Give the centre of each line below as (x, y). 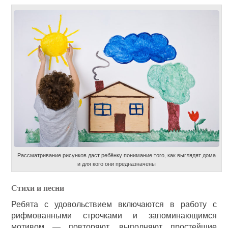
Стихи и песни (38, 188)
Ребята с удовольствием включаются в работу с (114, 204)
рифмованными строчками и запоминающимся (114, 215)
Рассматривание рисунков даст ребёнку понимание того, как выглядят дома (117, 155)
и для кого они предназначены (117, 164)
